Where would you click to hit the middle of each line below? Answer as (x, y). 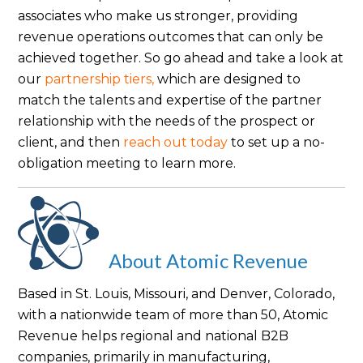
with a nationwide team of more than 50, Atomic (173, 314)
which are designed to (229, 79)
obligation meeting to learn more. (127, 163)
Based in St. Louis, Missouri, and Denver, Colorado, (177, 293)
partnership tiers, (101, 79)
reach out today (176, 142)
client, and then (71, 142)
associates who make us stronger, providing (158, 15)
